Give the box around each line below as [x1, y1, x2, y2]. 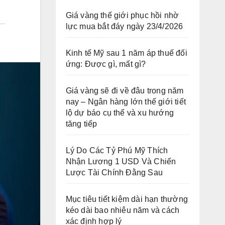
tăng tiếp [65, 120, 97, 128]
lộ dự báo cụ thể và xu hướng [65, 108, 174, 117]
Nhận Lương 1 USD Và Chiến [65, 157, 176, 166]
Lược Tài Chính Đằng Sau [65, 168, 163, 177]
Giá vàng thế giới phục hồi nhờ [65, 11, 179, 20]
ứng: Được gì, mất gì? [65, 60, 146, 68]
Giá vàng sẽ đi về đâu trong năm [65, 86, 184, 95]
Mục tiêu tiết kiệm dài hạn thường [65, 195, 188, 203]
